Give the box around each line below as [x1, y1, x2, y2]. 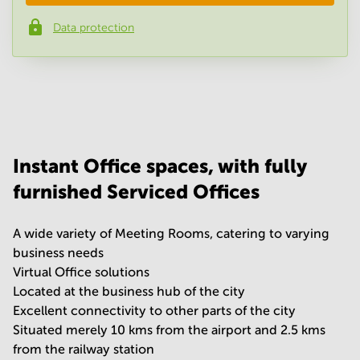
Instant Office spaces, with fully [13, 155, 306, 177]
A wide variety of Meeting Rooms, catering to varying [13, 227, 329, 240]
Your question [35, 90, 105, 102]
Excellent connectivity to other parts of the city [13, 304, 296, 317]
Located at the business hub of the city [13, 284, 245, 298]
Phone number [35, 23, 102, 35]
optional [112, 90, 154, 102]
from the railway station [13, 342, 154, 356]
